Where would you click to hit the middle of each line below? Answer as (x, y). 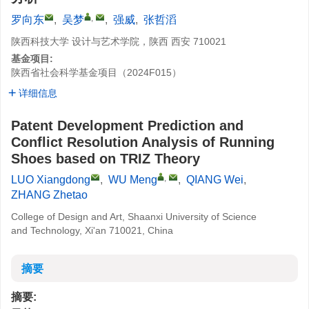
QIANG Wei (215, 180)
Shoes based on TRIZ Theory (106, 159)
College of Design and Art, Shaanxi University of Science (134, 217)
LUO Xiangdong (51, 180)
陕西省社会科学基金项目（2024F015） (96, 72)
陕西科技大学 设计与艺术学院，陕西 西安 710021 (119, 41)
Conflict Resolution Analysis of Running (143, 142)
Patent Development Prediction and (127, 126)
